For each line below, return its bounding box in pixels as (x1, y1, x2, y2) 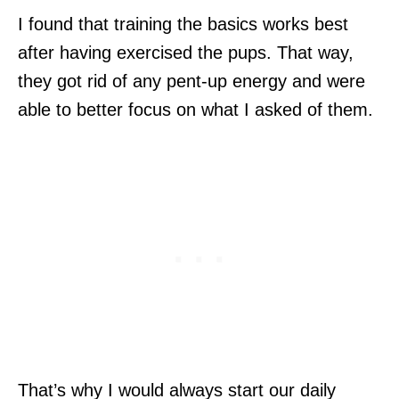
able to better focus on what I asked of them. (18, 99, 373, 119)
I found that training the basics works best (18, 13, 348, 34)
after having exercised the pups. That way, (18, 42, 354, 62)
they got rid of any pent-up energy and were (18, 70, 365, 91)
